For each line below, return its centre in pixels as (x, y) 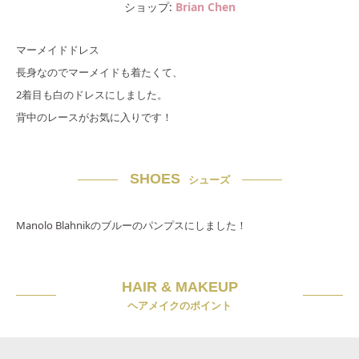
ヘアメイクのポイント (179, 306)
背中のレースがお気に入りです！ (94, 117)
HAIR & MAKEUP (179, 287)
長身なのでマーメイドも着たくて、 (99, 73)
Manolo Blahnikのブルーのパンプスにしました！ (131, 226)
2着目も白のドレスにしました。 (92, 95)
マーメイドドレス (58, 50)
